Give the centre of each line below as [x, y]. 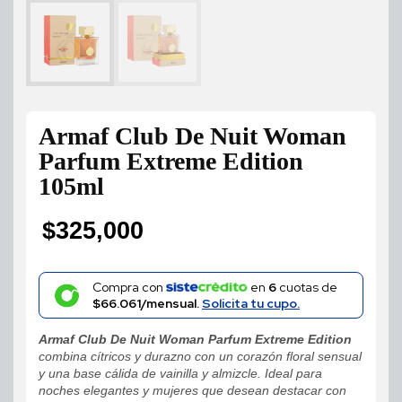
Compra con [129, 288]
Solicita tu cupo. [250, 304]
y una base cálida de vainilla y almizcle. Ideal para [180, 374]
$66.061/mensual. [147, 304]
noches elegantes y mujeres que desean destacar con [192, 391]
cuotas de [306, 288]
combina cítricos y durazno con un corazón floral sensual [200, 357]
